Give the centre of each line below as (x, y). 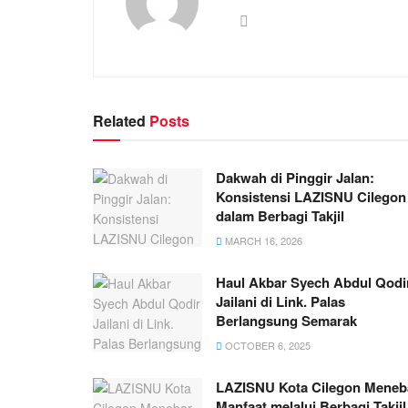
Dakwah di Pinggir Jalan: (295, 177)
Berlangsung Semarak (286, 320)
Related (119, 120)
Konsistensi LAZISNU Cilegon (311, 196)
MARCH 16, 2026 (262, 240)
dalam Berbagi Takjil (280, 215)
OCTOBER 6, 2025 (266, 345)
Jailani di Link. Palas (280, 301)
